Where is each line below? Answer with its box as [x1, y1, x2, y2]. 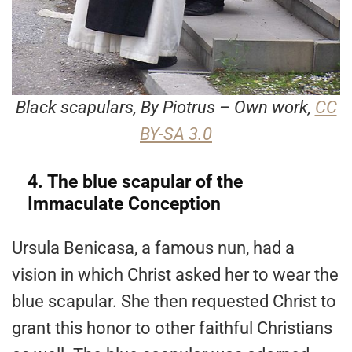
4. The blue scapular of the [27, 171, 243, 193]
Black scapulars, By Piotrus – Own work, [15, 97, 315, 118]
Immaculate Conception [27, 193, 221, 215]
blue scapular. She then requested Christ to [12, 291, 336, 312]
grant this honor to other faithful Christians [12, 318, 332, 339]
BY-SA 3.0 [140, 124, 212, 145]
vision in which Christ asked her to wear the [12, 265, 339, 285]
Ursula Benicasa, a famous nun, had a [12, 238, 295, 258]
